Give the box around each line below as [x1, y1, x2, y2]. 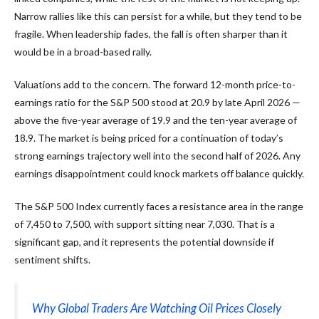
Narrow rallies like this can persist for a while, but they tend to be [14, 9, 302, 22]
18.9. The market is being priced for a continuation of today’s [14, 131, 283, 144]
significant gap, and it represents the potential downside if [14, 235, 274, 248]
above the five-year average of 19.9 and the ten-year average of [14, 113, 297, 126]
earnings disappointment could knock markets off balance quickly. [14, 167, 304, 179]
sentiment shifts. [14, 253, 90, 266]
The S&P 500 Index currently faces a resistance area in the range [14, 199, 303, 212]
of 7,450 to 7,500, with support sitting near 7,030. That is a [14, 217, 275, 230]
